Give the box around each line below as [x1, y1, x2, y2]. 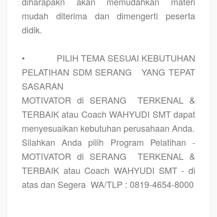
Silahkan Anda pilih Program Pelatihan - [22, 135, 195, 148]
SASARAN [22, 79, 63, 92]
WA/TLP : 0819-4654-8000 [91, 177, 194, 190]
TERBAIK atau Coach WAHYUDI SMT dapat [22, 107, 195, 120]
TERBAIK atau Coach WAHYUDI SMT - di [22, 163, 195, 176]
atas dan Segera [22, 177, 86, 190]
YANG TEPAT [141, 65, 196, 78]
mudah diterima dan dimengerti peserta [22, 9, 195, 22]
